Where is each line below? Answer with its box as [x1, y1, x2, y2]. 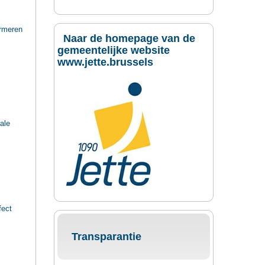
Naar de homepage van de [63, 33, 195, 45]
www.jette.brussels [57, 56, 153, 69]
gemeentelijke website [57, 44, 170, 57]
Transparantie [71, 231, 141, 243]
